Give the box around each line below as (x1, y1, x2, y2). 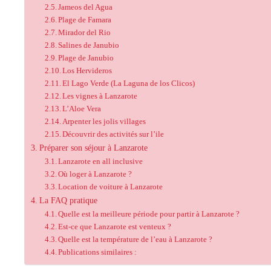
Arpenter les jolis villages (62, 117, 146, 126)
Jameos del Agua (58, 2, 113, 11)
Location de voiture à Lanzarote (58, 182, 163, 191)
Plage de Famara (58, 15, 112, 24)
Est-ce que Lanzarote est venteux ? (58, 222, 172, 231)
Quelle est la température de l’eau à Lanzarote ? (58, 235, 213, 244)
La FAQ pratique (39, 195, 97, 205)
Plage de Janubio (58, 53, 114, 62)
